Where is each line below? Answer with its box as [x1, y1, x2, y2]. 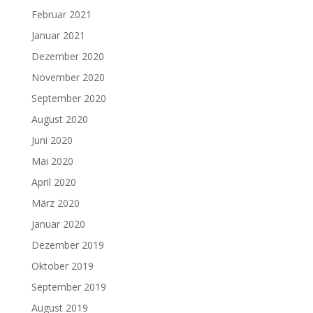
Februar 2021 [31, 7, 92, 21]
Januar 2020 [31, 217, 85, 231]
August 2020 [31, 112, 88, 126]
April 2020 [31, 175, 76, 189]
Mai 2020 [31, 154, 73, 168]
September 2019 [31, 279, 106, 293]
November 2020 [31, 70, 105, 84]
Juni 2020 [31, 133, 73, 147]
